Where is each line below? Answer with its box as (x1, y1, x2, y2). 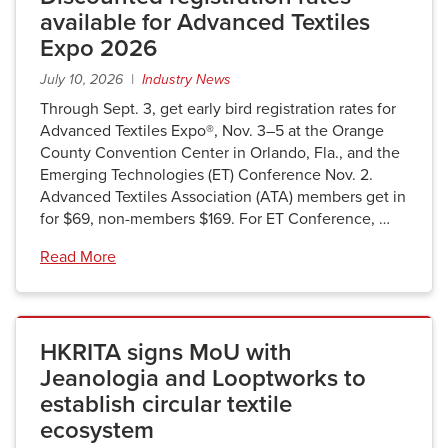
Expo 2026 (40, 34, 157, 63)
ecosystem (40, 416, 154, 445)
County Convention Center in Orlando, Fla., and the (40, 143, 400, 163)
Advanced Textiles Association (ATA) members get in (40, 187, 406, 207)
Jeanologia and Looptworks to (40, 364, 366, 393)
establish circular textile (40, 390, 292, 419)
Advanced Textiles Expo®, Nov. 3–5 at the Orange (40, 121, 384, 141)
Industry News (142, 71, 231, 88)
